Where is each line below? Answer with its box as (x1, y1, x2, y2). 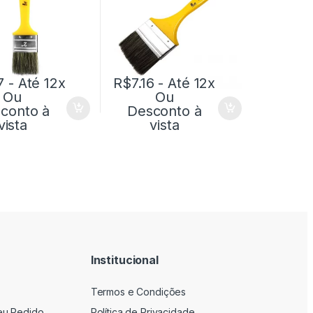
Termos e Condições (90, 286, 187, 298)
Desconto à (127, 103, 202, 120)
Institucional (90, 252, 159, 267)
